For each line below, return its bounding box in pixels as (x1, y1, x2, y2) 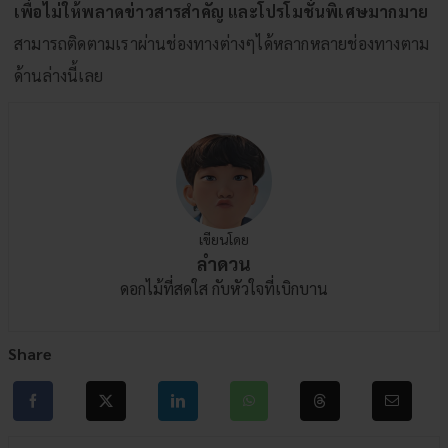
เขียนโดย (199, 230, 249, 249)
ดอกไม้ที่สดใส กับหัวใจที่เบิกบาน (120, 278, 328, 300)
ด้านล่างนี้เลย (14, 65, 104, 87)
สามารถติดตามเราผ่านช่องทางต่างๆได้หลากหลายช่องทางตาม (14, 33, 430, 55)
